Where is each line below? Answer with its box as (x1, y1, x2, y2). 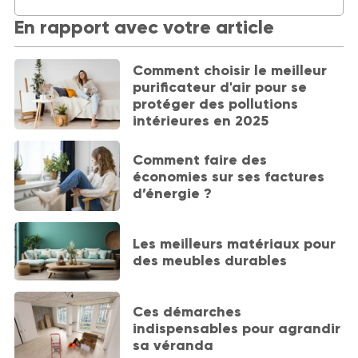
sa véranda (133, 336, 214, 354)
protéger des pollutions (133, 94, 299, 113)
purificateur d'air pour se (133, 78, 308, 96)
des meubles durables (133, 252, 288, 270)
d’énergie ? (133, 185, 213, 203)
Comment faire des (133, 151, 268, 169)
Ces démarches (133, 302, 242, 320)
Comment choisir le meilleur (133, 61, 328, 79)
